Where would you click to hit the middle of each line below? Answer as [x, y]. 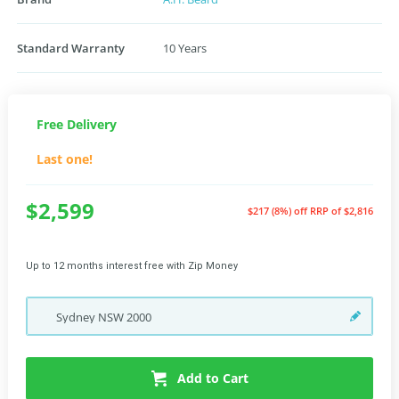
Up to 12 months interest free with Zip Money [132, 266]
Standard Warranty [71, 48]
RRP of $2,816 [342, 211]
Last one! [65, 159]
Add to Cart [212, 378]
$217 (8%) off [279, 211]
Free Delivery [77, 124]
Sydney [77, 317]
